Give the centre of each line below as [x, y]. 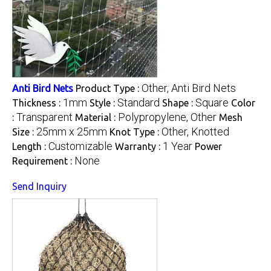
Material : [96, 117]
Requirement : [43, 161]
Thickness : [38, 103]
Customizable [80, 146]
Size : [24, 132]
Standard [139, 102]
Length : [30, 146]
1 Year [178, 146]
